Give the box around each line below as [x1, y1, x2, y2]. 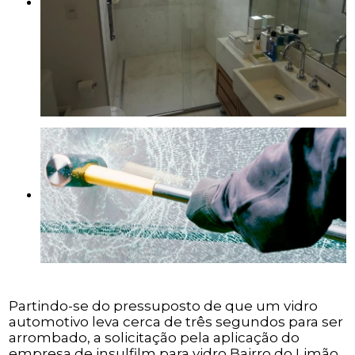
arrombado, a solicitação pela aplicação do [9, 330, 300, 346]
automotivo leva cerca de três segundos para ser [9, 314, 344, 330]
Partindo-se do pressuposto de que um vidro [9, 298, 319, 315]
